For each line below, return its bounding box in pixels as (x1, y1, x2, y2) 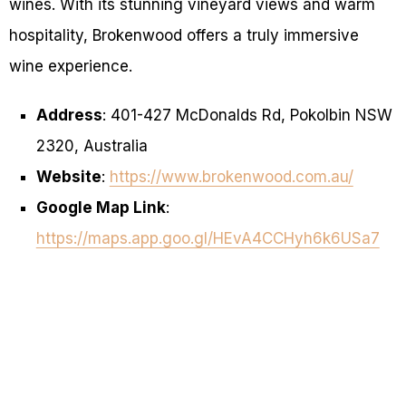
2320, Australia (35, 137, 148, 156)
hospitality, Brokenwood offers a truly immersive (9, 26, 359, 45)
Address (35, 106, 102, 125)
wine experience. (9, 57, 132, 76)
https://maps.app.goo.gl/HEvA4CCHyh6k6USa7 (35, 229, 380, 248)
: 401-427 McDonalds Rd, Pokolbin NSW (101, 106, 392, 125)
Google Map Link (35, 198, 166, 217)
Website (35, 168, 101, 187)
